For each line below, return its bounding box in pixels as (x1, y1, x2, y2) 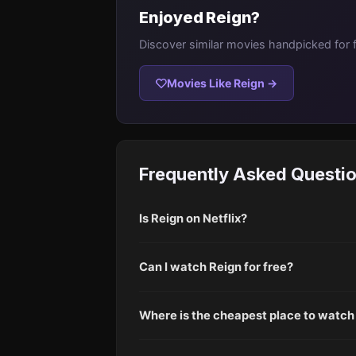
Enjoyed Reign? (139, 8, 261, 27)
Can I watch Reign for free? (139, 259, 293, 274)
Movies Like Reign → (167, 76, 277, 90)
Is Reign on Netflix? (139, 211, 247, 226)
